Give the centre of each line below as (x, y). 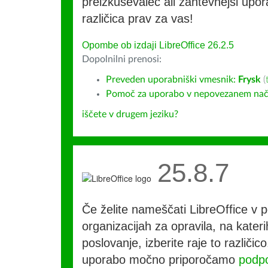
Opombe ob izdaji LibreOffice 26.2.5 (158, 45)
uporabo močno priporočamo (160, 260)
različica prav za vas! (138, 19)
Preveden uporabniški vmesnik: (172, 80)
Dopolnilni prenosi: (122, 59)
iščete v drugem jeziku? (130, 114)
